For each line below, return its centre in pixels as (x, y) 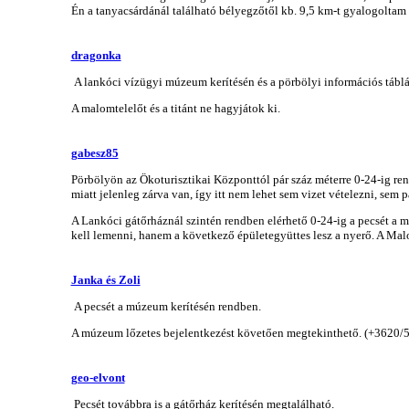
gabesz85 (94, 152)
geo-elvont (98, 377)
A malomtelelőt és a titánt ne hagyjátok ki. (175, 108)
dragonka (96, 55)
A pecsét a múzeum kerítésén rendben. (166, 306)
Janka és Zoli (105, 279)
